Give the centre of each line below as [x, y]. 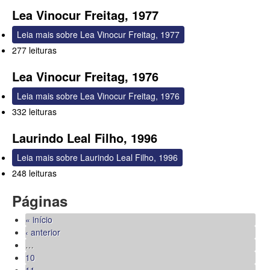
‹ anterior [42, 232]
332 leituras [34, 112]
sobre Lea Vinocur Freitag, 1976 [117, 96]
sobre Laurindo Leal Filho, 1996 [116, 158]
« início [39, 220]
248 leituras [34, 173]
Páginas [40, 201]
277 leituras [34, 50]
